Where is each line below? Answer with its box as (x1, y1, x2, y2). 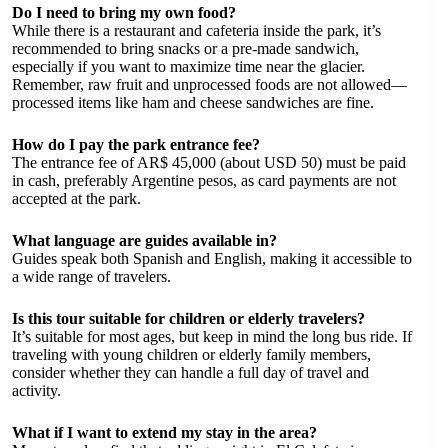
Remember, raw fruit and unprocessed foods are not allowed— (12, 75, 407, 93)
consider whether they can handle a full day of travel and (12, 363, 369, 381)
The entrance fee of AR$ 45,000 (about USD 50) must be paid (12, 153, 406, 171)
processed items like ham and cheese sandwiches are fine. (12, 93, 374, 111)
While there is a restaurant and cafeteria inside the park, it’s (12, 21, 381, 39)
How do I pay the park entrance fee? (12, 135, 260, 153)
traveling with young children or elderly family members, (12, 345, 371, 363)
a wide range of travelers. (12, 267, 171, 285)
